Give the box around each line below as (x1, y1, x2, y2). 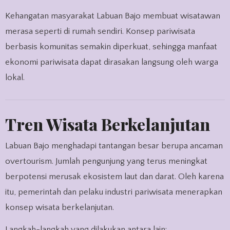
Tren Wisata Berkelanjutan (5, 113, 210, 136)
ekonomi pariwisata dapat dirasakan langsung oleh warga (5, 57, 218, 67)
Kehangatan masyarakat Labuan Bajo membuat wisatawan (5, 11, 220, 21)
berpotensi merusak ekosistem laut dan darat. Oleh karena (5, 171, 224, 181)
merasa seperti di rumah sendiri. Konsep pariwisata (5, 26, 195, 36)
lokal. (5, 72, 25, 82)
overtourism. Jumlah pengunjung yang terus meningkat (5, 156, 207, 166)
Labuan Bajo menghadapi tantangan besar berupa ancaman (5, 141, 223, 150)
